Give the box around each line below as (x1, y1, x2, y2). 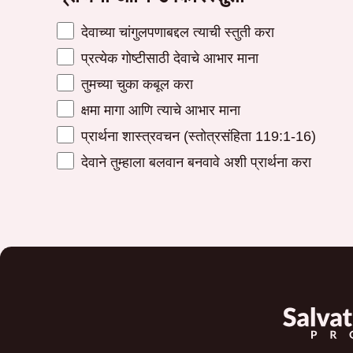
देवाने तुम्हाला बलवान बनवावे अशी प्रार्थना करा (76, 153, 311, 170)
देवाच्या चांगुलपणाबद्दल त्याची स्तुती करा (76, 23, 274, 40)
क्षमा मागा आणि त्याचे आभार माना (76, 101, 240, 118)
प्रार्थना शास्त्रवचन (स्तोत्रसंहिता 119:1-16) (76, 127, 316, 144)
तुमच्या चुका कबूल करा (76, 75, 193, 92)
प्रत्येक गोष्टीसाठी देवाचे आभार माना (76, 49, 258, 66)
